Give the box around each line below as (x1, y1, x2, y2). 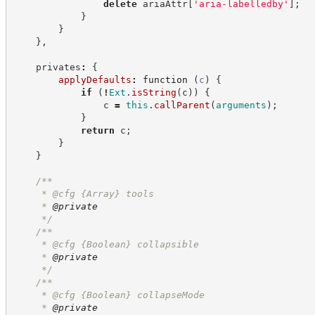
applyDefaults (58, 74, 131, 85)
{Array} (80, 188, 120, 199)
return (80, 124, 115, 136)
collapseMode (136, 289, 205, 300)
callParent (153, 99, 210, 110)
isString (131, 86, 176, 98)
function (142, 74, 188, 85)
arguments (215, 99, 266, 110)
